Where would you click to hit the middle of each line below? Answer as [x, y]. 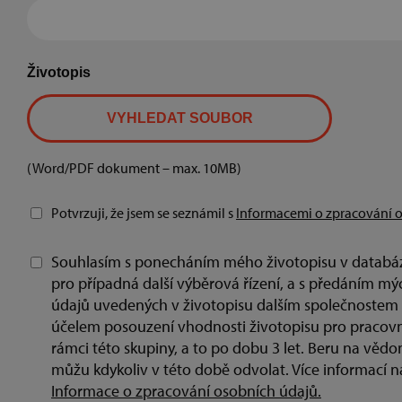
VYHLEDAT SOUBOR [179, 118]
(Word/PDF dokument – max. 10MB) [134, 168]
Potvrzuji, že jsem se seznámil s [144, 213]
